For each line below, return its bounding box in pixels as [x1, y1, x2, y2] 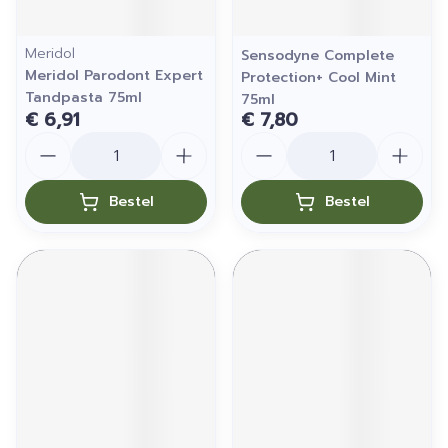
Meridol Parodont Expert [25, 65, 203, 86]
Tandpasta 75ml [25, 87, 142, 108]
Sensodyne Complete [241, 45, 394, 66]
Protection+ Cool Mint [241, 67, 396, 88]
